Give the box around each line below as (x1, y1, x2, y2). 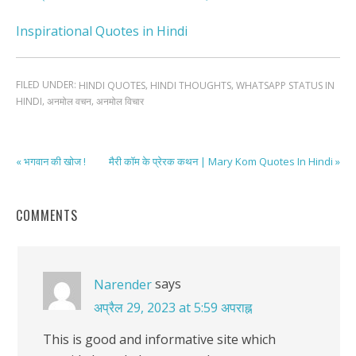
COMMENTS (16, 206, 78, 226)
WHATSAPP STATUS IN (236, 79, 335, 93)
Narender (94, 275, 152, 293)
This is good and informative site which (43, 331, 276, 349)
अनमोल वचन (47, 95, 91, 109)
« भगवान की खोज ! (16, 153, 86, 168)
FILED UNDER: (16, 78, 79, 91)
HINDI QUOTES (79, 79, 145, 93)
